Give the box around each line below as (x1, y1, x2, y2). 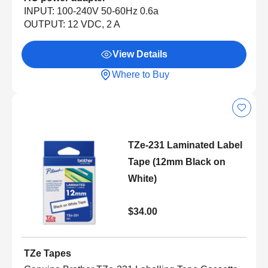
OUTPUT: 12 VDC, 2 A (24, 19, 120, 29)
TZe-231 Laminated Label (127, 139, 242, 150)
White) (127, 173, 157, 184)
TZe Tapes (24, 248, 71, 258)
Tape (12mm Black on (127, 156, 226, 167)
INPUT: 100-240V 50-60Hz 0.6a (24, 5, 159, 16)
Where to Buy (111, 69, 169, 80)
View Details (112, 48, 167, 59)
